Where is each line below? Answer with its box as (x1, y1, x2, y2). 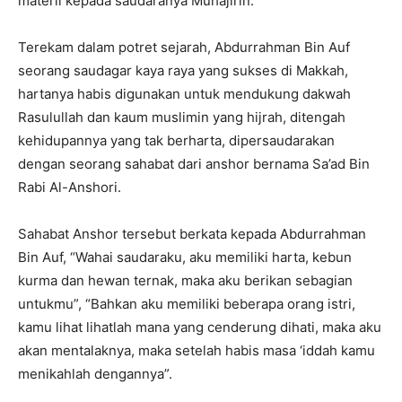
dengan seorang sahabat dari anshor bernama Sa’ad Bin (18, 154, 370, 172)
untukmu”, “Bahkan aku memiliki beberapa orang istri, (18, 294, 355, 312)
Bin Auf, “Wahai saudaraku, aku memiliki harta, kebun (18, 248, 352, 266)
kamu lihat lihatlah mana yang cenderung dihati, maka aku (18, 318, 381, 336)
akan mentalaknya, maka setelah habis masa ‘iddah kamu (18, 341, 375, 359)
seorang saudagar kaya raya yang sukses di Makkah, (18, 61, 348, 79)
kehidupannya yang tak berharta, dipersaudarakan (18, 131, 335, 149)
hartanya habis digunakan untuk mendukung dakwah (18, 84, 351, 102)
